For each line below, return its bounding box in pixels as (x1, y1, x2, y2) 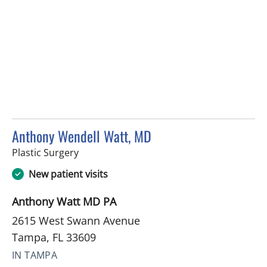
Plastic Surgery (12, 146, 79, 160)
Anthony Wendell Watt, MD (12, 125, 151, 147)
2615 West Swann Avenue (12, 213, 140, 228)
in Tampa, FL (78, 145, 134, 159)
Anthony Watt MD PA (12, 194, 116, 209)
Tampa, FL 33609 (12, 230, 96, 245)
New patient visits (29, 167, 108, 181)
